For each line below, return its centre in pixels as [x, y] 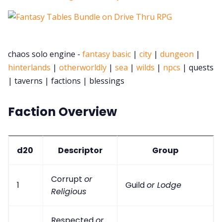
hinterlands [29, 68]
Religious [69, 191]
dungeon [177, 54]
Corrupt [68, 179]
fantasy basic [107, 54]
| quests [197, 68]
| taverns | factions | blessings [66, 81]
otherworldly [83, 68]
